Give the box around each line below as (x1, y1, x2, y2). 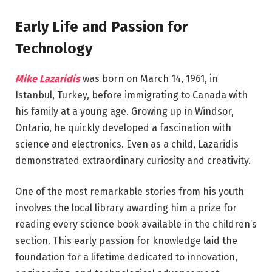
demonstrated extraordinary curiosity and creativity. (15, 154, 251, 166)
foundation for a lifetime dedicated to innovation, (15, 251, 237, 263)
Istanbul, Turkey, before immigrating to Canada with (15, 89, 248, 101)
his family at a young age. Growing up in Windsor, (15, 105, 234, 117)
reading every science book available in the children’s (15, 219, 257, 231)
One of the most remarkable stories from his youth (15, 186, 244, 198)
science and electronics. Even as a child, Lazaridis (15, 138, 239, 150)
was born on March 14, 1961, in (80, 72, 218, 84)
